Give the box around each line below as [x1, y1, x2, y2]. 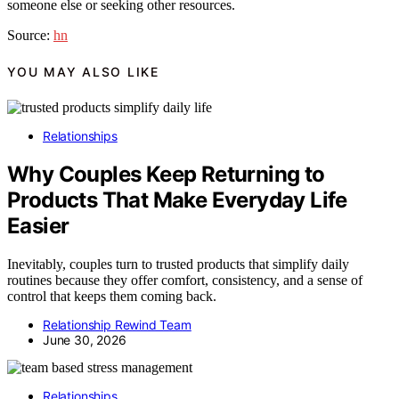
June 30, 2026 [43, 332, 126, 348]
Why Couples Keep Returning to [7, 161, 325, 188]
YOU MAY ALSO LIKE [7, 63, 159, 79]
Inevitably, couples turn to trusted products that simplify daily [7, 256, 349, 273]
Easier [7, 213, 69, 240]
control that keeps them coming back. [7, 289, 216, 305]
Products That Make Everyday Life [7, 187, 347, 214]
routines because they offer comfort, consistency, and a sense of [7, 273, 362, 289]
